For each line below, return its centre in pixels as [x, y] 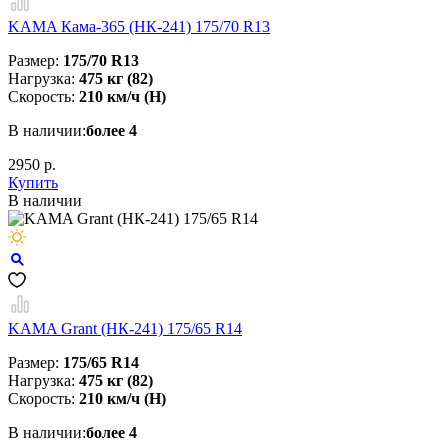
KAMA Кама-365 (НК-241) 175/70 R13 [139, 26]
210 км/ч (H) [122, 96]
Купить [33, 182]
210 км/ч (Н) [122, 398]
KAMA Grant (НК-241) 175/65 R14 [125, 328]
